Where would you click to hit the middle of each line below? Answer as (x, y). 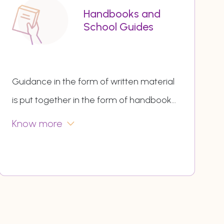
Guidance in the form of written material (93, 82)
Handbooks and (122, 14)
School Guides (118, 27)
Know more (37, 124)
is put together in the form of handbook (92, 100)
